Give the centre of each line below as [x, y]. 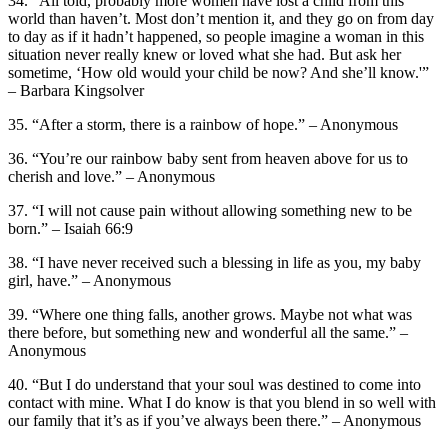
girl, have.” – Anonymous [89, 280]
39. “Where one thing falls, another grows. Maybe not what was [210, 314]
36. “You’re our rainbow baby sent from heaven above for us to [208, 158]
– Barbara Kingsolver [76, 90]
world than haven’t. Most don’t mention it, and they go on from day [221, 18]
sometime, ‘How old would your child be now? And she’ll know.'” [218, 72]
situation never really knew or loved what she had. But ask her [204, 54]
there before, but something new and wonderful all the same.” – [208, 332]
